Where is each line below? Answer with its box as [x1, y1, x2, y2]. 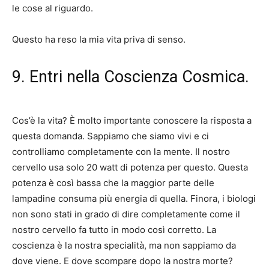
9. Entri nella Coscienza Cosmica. [12, 67, 249, 87]
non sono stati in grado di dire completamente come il [12, 208, 240, 220]
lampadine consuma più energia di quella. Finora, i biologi [12, 193, 256, 205]
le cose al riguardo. [12, 2, 93, 14]
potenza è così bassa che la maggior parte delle [12, 177, 214, 189]
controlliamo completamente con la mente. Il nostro [12, 146, 230, 158]
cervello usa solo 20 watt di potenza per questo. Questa [12, 162, 248, 174]
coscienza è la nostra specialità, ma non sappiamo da [12, 240, 236, 252]
